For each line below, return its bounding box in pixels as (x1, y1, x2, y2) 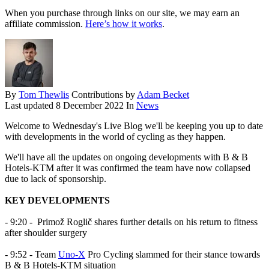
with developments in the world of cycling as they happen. (5, 131, 226, 142)
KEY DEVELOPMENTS (5, 195, 110, 206)
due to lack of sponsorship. (5, 174, 106, 184)
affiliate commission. (5, 19, 85, 29)
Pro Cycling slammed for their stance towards (85, 249, 260, 260)
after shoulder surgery (5, 228, 87, 238)
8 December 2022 (56, 100, 124, 111)
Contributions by (71, 89, 137, 100)
